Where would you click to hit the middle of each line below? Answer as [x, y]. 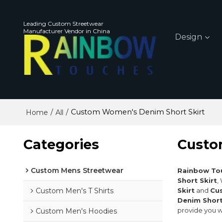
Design [189, 37]
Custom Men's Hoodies [76, 211]
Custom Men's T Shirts [74, 191]
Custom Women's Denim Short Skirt [138, 112]
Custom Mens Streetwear [77, 171]
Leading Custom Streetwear [63, 23]
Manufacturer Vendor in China [66, 31]
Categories [61, 145]
